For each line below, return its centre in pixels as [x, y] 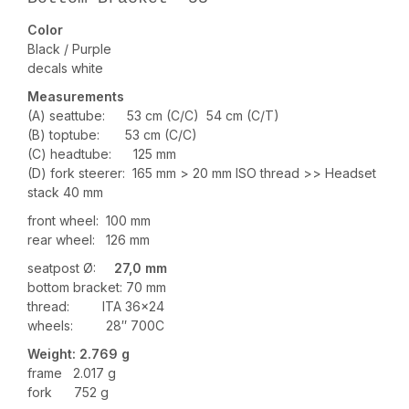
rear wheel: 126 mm [89, 240]
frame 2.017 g [72, 373]
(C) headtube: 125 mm [102, 154]
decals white [65, 68]
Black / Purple [69, 49]
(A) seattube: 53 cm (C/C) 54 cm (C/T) [153, 116]
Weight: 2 [58, 354]
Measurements [76, 97]
